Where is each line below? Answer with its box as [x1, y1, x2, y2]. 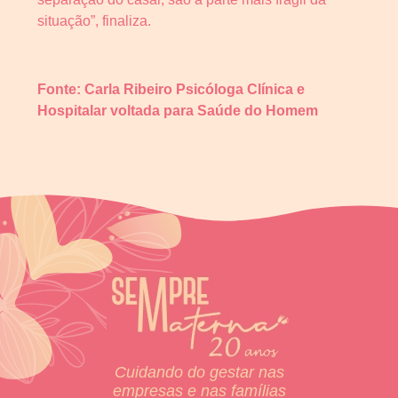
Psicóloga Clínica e [176, 81, 305, 97]
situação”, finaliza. [37, 12, 151, 28]
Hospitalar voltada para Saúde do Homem [37, 102, 318, 118]
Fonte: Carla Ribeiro [37, 81, 176, 97]
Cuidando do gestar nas [114, 363, 284, 382]
